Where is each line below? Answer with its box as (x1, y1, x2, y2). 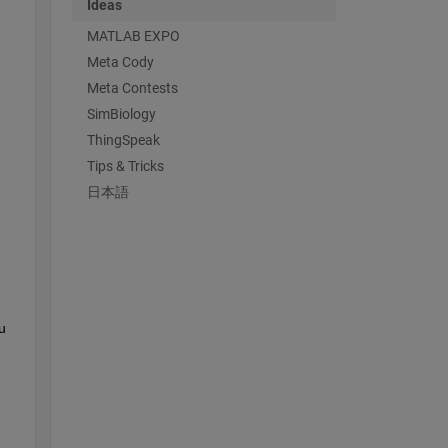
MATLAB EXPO (86, 27, 180, 44)
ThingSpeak (86, 131, 160, 148)
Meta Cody (86, 53, 154, 70)
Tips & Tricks (86, 157, 164, 174)
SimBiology (86, 105, 156, 122)
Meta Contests (86, 79, 178, 96)
